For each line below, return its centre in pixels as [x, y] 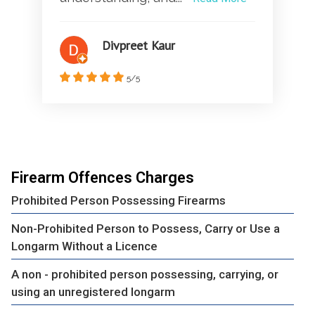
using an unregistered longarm [93, 291]
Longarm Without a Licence [84, 246]
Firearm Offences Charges [103, 177]
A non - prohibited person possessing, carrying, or [145, 274]
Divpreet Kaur [139, 45]
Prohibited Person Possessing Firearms [118, 200]
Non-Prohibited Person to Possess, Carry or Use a [146, 228]
